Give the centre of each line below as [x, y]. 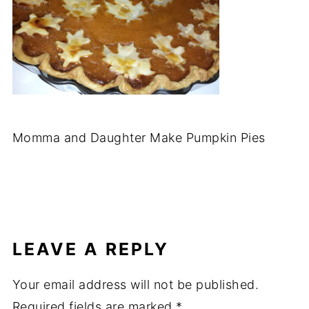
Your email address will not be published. [136, 285]
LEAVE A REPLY [90, 249]
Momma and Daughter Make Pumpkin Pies [139, 138]
